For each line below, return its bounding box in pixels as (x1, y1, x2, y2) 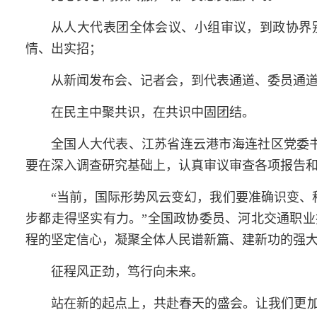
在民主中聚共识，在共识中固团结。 (51, 105, 255, 120)
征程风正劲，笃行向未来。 (51, 264, 204, 279)
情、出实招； (25, 41, 102, 56)
